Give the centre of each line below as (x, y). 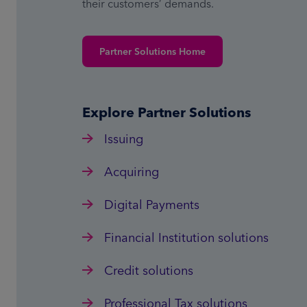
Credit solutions (149, 270)
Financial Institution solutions (186, 237)
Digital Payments (152, 204)
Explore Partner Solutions (167, 112)
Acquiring (132, 171)
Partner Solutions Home (152, 52)
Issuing (124, 138)
